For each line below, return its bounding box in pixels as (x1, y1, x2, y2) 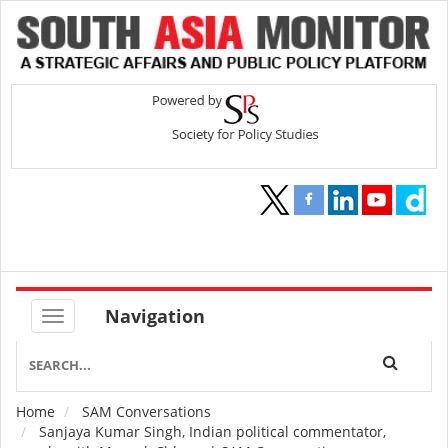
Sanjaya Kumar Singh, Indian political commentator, (35, 422, 386, 442)
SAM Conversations (82, 402, 211, 422)
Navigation (105, 304, 205, 329)
